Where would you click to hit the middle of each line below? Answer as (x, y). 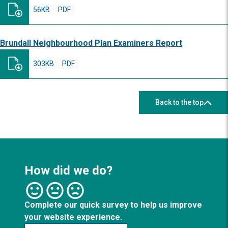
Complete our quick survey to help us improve (113, 205)
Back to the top (179, 102)
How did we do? (68, 170)
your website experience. (73, 217)
